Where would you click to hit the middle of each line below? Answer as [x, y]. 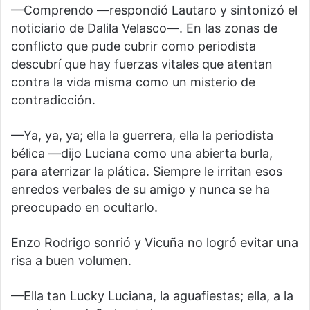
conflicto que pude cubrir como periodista [134, 46]
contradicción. [53, 100]
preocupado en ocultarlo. [84, 207]
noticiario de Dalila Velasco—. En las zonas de [144, 28]
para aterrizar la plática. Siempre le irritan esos [147, 171]
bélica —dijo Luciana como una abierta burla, [142, 153]
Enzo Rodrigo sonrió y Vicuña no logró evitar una [155, 242]
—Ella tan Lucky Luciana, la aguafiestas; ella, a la [152, 295]
